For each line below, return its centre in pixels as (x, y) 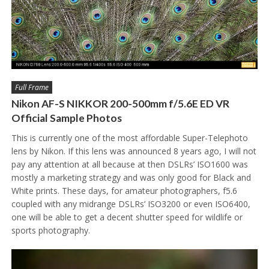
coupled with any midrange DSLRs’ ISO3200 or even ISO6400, (131, 204)
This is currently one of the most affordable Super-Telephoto (129, 138)
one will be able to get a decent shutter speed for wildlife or (127, 217)
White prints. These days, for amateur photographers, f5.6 (124, 191)
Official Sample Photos (66, 118)
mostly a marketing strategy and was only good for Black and (131, 178)
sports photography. (50, 231)
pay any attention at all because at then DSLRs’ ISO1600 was (129, 165)
